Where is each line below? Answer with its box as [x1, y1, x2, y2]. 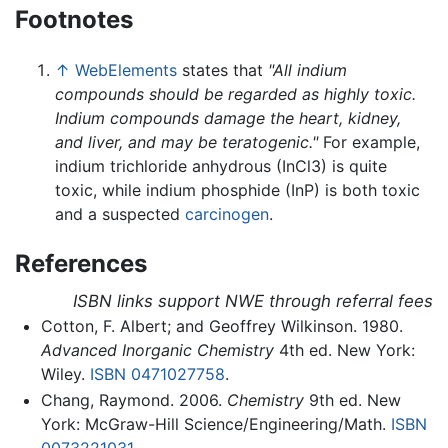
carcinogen [185, 204, 269, 225]
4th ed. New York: [273, 340, 415, 361]
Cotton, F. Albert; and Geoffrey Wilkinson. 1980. [40, 316, 403, 337]
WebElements [75, 60, 177, 81]
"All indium [268, 60, 347, 81]
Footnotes [15, 5, 133, 35]
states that [177, 60, 268, 81]
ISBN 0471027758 [89, 364, 225, 385]
